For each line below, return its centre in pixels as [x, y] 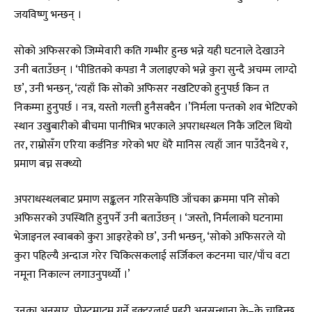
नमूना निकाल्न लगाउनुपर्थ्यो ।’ [72, 275]
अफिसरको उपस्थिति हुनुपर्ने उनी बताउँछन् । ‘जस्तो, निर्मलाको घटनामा [148, 218]
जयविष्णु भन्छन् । [48, 15]
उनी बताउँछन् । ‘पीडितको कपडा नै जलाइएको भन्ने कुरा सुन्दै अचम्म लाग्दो [155, 69]
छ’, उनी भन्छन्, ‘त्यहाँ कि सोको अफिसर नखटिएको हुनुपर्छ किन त [141, 88]
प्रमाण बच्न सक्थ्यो [48, 163]
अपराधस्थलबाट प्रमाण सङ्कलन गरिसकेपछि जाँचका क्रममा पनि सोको [147, 200]
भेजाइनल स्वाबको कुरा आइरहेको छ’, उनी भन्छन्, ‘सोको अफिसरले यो [150, 237]
